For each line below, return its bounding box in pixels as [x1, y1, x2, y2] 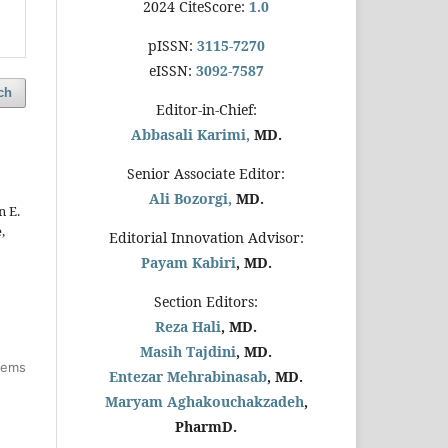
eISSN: [148, 60, 192, 80]
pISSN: [147, 35, 193, 55]
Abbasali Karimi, [130, 124, 250, 144]
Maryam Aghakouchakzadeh [104, 391, 304, 411]
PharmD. [175, 416, 237, 436]
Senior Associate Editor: [127, 163, 285, 183]
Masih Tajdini [140, 341, 236, 361]
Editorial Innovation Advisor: [108, 227, 304, 247]
